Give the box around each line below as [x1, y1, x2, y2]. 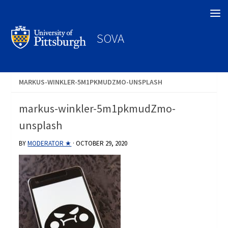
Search [10, 7, 36, 18]
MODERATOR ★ [27, 139, 72, 148]
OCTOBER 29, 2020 [76, 139, 128, 148]
